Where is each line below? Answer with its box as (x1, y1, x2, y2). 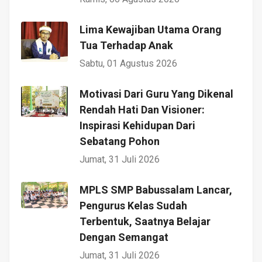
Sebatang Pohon (80, 135, 160, 147)
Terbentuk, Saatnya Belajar (80, 215, 211, 227)
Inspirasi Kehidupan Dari (80, 119, 195, 132)
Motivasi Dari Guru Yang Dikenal (80, 87, 233, 100)
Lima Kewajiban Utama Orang (80, 23, 222, 36)
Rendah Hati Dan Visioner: (80, 103, 205, 116)
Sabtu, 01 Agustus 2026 (80, 57, 177, 69)
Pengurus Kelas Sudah (80, 199, 187, 212)
